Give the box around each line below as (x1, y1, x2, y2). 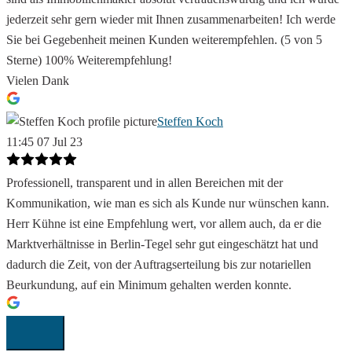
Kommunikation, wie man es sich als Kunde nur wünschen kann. (6, 196, 329, 211)
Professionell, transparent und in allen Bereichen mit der (6, 176, 283, 190)
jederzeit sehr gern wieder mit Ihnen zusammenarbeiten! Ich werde (6, 13, 335, 27)
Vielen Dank (6, 74, 69, 88)
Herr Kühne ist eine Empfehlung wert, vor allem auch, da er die (6, 217, 321, 231)
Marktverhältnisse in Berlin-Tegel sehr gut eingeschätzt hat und (6, 237, 318, 251)
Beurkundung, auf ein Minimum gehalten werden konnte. (6, 278, 291, 292)
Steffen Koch (157, 115, 223, 129)
